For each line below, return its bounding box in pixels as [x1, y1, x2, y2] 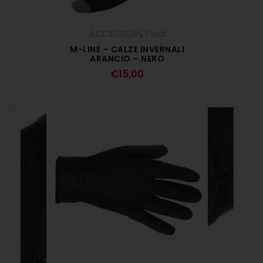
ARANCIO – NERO [90, 53, 164, 65]
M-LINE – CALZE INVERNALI [70, 43, 184, 55]
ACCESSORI [88, 27, 141, 41]
